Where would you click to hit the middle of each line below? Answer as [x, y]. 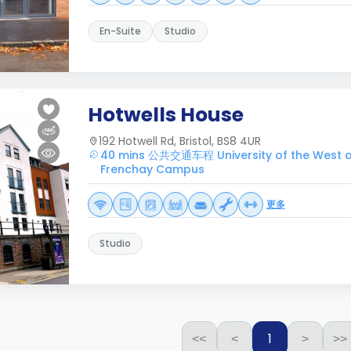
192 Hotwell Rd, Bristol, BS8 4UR [180, 141]
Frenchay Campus [152, 169]
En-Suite [120, 31]
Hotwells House [166, 115]
